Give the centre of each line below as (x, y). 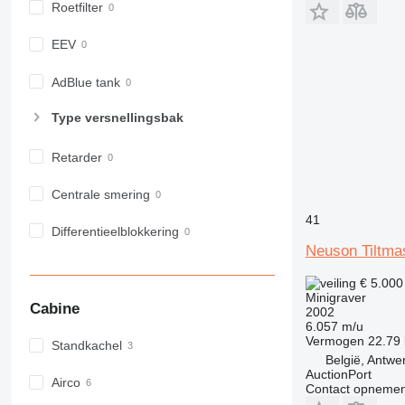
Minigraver (335, 297)
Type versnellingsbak (117, 117)
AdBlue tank (85, 82)
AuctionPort (338, 374)
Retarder (76, 157)
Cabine (54, 308)
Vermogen (334, 340)
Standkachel (86, 346)
